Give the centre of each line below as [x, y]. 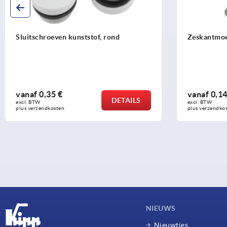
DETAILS [126, 100]
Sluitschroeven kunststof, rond [68, 37]
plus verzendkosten [40, 108]
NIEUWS [161, 208]
